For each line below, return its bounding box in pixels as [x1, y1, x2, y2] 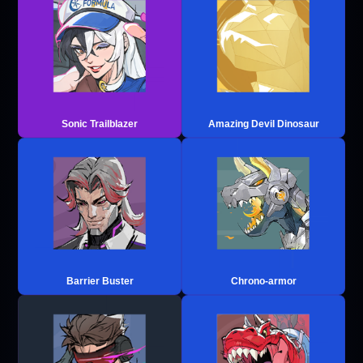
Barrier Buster [66, 275, 134, 287]
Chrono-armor [230, 275, 297, 287]
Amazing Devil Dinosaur [207, 117, 319, 130]
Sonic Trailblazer [62, 117, 138, 130]
